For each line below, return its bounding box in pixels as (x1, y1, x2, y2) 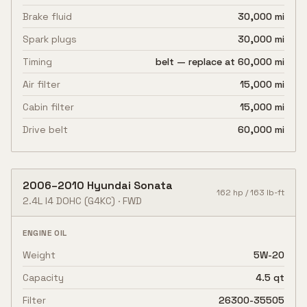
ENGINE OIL (23, 228, 67, 238)
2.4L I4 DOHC (23, 195, 82, 207)
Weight (23, 249, 56, 261)
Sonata (134, 178, 173, 193)
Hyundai (87, 178, 131, 193)
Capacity (23, 271, 64, 284)
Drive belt (23, 123, 68, 136)
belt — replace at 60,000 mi (156, 56, 284, 68)
